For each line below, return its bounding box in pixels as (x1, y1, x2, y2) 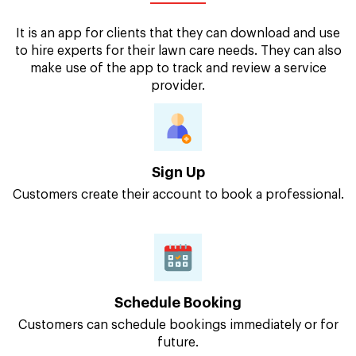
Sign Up (151, 165, 205, 180)
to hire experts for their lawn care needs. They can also (14, 44, 342, 58)
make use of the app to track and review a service (29, 62, 327, 75)
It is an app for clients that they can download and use (16, 27, 340, 41)
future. (157, 336, 199, 350)
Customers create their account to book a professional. (12, 188, 344, 202)
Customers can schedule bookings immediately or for (17, 319, 339, 332)
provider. (151, 79, 205, 93)
